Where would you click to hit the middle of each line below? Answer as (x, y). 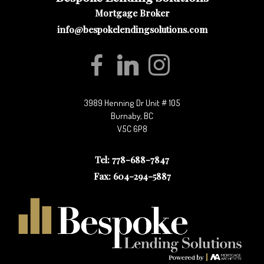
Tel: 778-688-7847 (132, 160)
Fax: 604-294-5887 (132, 176)
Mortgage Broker (132, 13)
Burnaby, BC (132, 115)
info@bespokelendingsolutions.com (132, 29)
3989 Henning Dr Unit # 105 (134, 102)
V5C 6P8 (132, 128)
